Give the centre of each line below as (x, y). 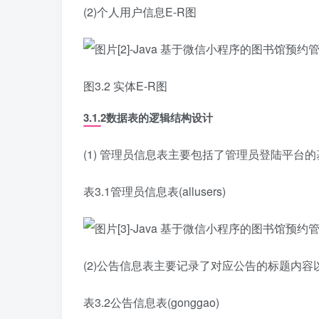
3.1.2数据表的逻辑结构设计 (148, 117)
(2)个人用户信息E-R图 (140, 12)
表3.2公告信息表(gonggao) (151, 302)
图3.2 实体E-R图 (125, 86)
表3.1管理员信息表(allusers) (155, 191)
